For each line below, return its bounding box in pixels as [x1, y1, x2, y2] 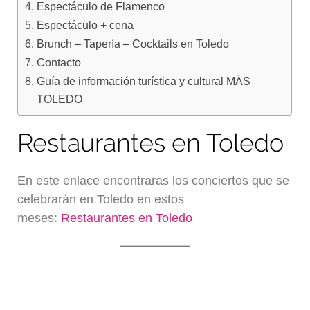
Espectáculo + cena [36, 19, 134, 32]
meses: [17, 210, 62, 225]
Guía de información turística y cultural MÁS [36, 75, 250, 88]
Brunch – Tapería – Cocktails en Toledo [36, 37, 229, 51]
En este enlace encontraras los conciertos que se [17, 173, 290, 188]
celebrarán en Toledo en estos [17, 192, 185, 206]
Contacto [36, 56, 81, 69]
